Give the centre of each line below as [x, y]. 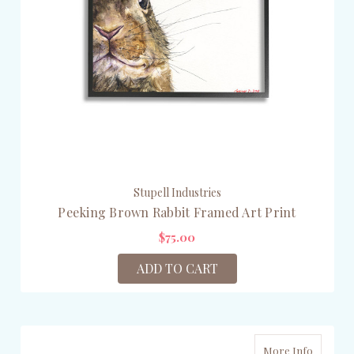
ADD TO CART [177, 268]
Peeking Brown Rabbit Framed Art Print [177, 212]
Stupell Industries [177, 192]
